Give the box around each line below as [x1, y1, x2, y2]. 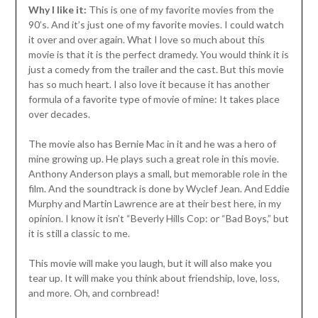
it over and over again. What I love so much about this [28, 33, 265, 46]
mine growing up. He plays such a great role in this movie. [28, 153, 279, 165]
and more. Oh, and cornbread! [28, 287, 160, 300]
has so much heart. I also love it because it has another [28, 78, 270, 91]
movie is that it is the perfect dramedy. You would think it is [28, 48, 289, 61]
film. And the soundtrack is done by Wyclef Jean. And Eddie [28, 182, 290, 195]
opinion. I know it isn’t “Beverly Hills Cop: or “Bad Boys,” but [28, 212, 289, 225]
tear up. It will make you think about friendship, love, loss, [28, 272, 280, 285]
